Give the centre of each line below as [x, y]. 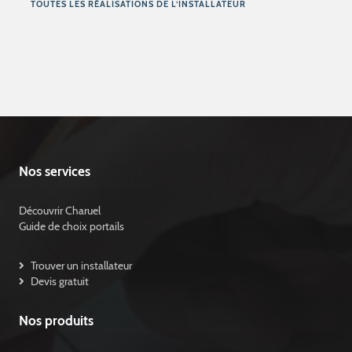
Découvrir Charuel [59, 211]
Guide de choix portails [71, 227]
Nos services [54, 172]
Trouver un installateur [81, 266]
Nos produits [56, 320]
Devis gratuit [59, 282]
